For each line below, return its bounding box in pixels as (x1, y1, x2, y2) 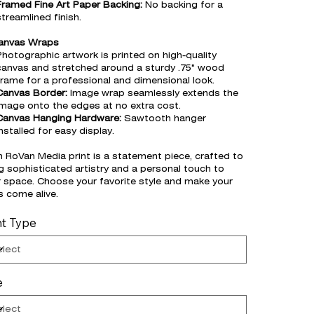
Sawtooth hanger (121, 115, 206, 123)
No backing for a (142, 1, 223, 10)
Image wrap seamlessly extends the (67, 90, 238, 98)
